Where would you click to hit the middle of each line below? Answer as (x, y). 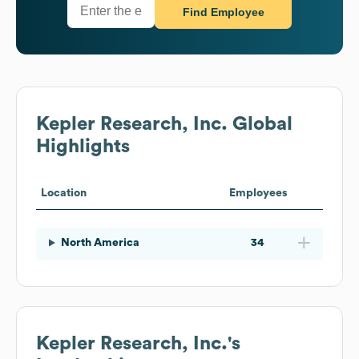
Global (260, 124)
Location (64, 193)
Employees (258, 193)
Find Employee (223, 12)
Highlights (83, 146)
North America (100, 242)
